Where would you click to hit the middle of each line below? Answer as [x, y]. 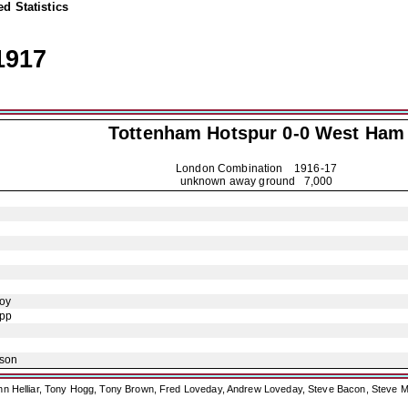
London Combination [235, 168]
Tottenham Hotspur [193, 133]
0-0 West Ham [341, 133]
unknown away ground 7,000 [256, 181]
